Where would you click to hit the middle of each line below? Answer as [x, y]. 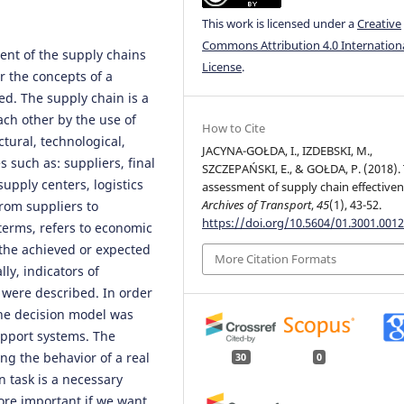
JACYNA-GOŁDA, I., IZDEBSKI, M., [288, 151]
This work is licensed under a [280, 23]
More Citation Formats [276, 259]
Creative [380, 23]
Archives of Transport [257, 205]
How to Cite [234, 129]
